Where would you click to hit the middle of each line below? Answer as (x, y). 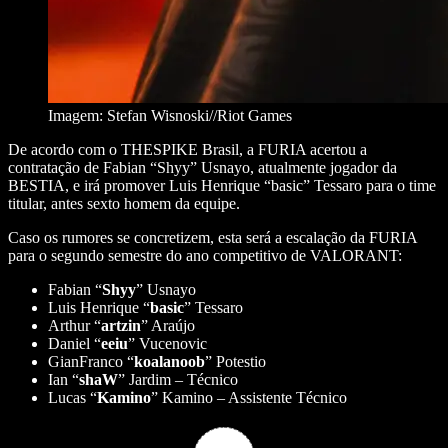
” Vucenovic (167, 344)
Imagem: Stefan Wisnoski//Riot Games (170, 116)
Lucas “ (72, 398)
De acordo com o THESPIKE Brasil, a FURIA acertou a (187, 150)
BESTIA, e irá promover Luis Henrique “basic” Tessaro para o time (222, 186)
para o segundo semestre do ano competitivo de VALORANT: (205, 256)
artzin (121, 326)
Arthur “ (74, 326)
